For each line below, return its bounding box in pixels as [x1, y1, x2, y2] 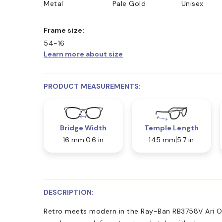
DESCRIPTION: [44, 187, 94, 197]
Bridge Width [59, 123, 107, 132]
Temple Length [144, 123, 199, 132]
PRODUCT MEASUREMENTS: [44, 81, 141, 91]
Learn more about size [44, 49, 123, 58]
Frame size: [48, 25, 84, 35]
